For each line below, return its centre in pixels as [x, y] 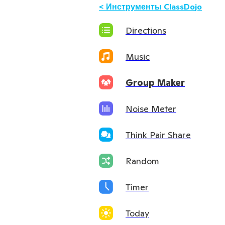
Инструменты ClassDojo [154, 7]
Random [142, 161]
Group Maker [155, 82]
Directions [146, 30]
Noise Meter [151, 108]
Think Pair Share [158, 135]
